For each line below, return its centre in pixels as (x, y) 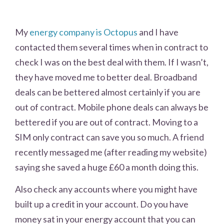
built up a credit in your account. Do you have (102, 204)
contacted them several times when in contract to (111, 47)
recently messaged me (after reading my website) (111, 152)
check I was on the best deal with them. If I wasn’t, (112, 62)
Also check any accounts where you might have (106, 189)
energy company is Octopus (83, 32)
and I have (158, 32)
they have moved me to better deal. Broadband (106, 77)
